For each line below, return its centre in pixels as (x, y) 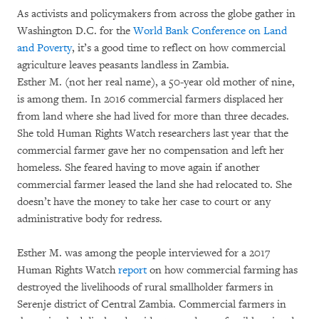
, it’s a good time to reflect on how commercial (179, 48)
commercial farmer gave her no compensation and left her (151, 151)
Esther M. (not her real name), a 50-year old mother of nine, (156, 83)
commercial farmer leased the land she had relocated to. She (155, 185)
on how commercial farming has (222, 271)
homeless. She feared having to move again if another (138, 168)
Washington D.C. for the (75, 31)
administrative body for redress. (90, 219)
